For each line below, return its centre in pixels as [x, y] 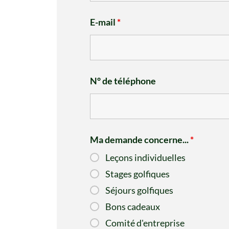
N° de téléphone [123, 81]
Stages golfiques [137, 174]
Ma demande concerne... [140, 140]
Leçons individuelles [145, 158]
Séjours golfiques [139, 190]
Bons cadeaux [132, 207]
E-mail [103, 22]
